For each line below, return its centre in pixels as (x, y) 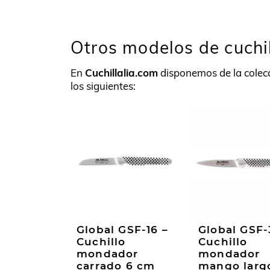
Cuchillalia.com (121, 73)
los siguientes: (103, 86)
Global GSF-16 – (122, 229)
